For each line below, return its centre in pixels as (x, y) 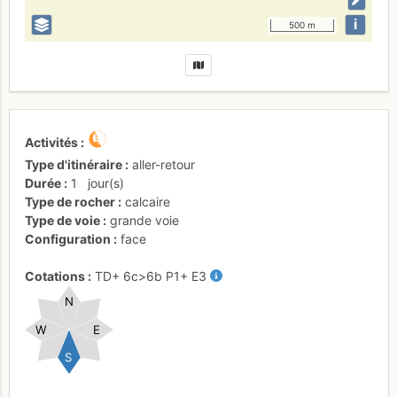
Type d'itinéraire (74, 164)
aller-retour (163, 164)
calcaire (148, 201)
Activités (51, 142)
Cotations (55, 276)
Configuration (68, 238)
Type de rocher (70, 201)
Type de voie (62, 220)
